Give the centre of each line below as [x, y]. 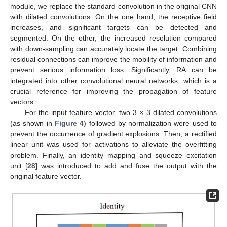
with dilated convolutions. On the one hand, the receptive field [113, 17]
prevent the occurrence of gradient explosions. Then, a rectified [113, 134]
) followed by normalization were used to [150, 123]
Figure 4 [69, 123]
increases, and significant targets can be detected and [113, 28]
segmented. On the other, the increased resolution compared [113, 38]
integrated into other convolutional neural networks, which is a [113, 81]
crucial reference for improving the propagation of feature [113, 91]
